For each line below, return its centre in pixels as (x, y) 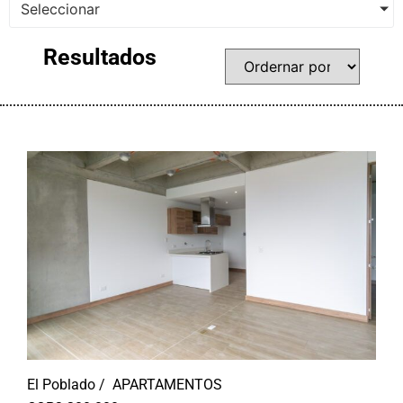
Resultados (100, 57)
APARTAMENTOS (167, 385)
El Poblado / (66, 385)
